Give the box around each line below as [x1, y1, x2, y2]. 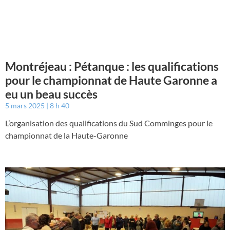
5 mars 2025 [5, 101, 46, 110]
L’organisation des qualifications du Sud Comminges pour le [5, 118, 213, 128]
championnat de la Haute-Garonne [5, 130, 128, 140]
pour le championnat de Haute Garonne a [5, 72, 217, 87]
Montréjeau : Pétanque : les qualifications [5, 59, 219, 73]
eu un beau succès [5, 86, 98, 101]
